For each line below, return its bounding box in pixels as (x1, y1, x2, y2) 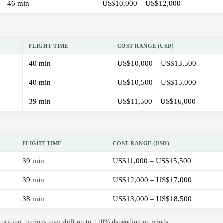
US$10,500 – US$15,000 (117, 78, 196, 87)
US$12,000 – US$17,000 (113, 176, 192, 184)
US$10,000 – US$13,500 (117, 59, 196, 68)
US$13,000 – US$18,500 (113, 195, 192, 203)
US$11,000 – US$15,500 (113, 157, 191, 165)
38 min (22, 195, 44, 203)
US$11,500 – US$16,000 (117, 97, 196, 106)
